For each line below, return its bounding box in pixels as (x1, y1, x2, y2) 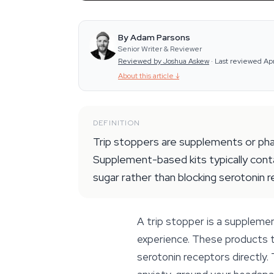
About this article (118, 71, 174, 81)
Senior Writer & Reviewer (118, 44, 202, 54)
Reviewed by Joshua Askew (118, 56, 209, 66)
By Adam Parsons (118, 32, 190, 43)
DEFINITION (93, 118, 140, 128)
